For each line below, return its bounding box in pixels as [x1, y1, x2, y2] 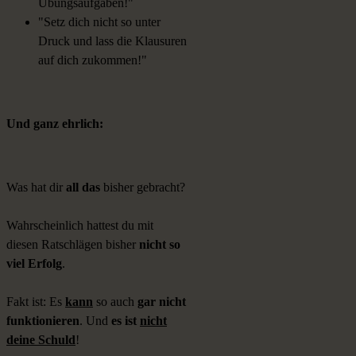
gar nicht [137, 295, 186, 309]
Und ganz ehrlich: [6, 117, 103, 131]
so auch [96, 295, 137, 309]
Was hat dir [6, 180, 66, 195]
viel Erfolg [6, 257, 62, 271]
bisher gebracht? [100, 180, 185, 195]
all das [66, 180, 100, 195]
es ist [111, 314, 140, 328]
